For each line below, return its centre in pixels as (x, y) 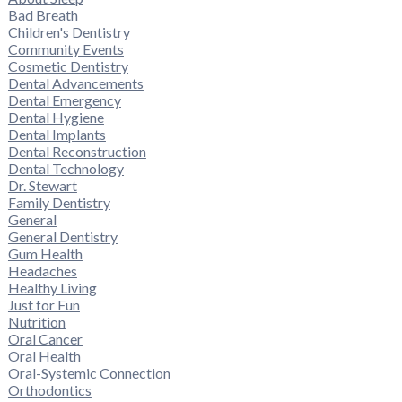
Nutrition (36, 322)
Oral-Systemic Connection (89, 373)
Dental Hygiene (56, 118)
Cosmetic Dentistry (68, 66)
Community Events (66, 49)
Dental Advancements (75, 83)
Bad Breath (43, 15)
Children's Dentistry (69, 32)
